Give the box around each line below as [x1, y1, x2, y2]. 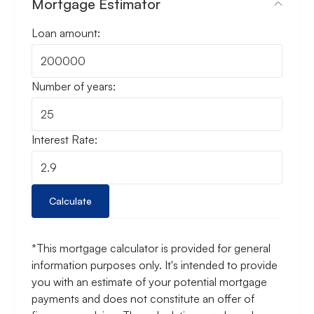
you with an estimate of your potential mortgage [32, 274, 267, 289]
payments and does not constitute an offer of [32, 291, 254, 306]
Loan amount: [32, 26, 100, 41]
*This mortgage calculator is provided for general [32, 240, 271, 255]
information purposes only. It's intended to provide [32, 257, 278, 272]
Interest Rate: [32, 132, 97, 146]
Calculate [49, 194, 92, 207]
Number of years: [32, 79, 116, 93]
